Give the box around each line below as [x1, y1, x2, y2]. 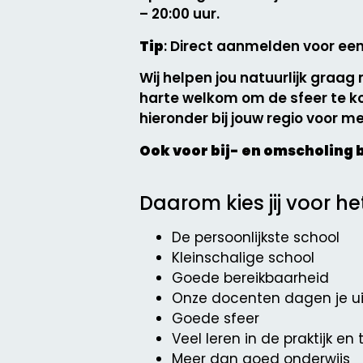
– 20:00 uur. [139, 4, 220, 24]
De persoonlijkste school [172, 227, 340, 247]
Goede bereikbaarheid [172, 267, 329, 288]
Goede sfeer [172, 308, 259, 328]
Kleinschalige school [172, 247, 314, 267]
